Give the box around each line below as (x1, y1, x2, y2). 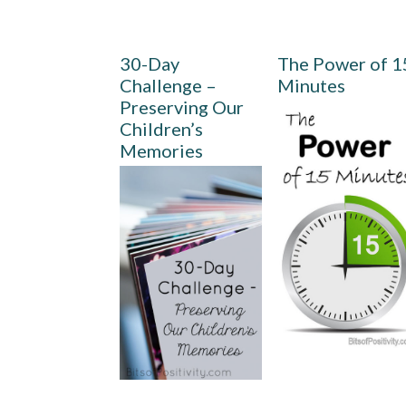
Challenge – (120, 74, 217, 97)
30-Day (120, 53, 179, 75)
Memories (120, 140, 203, 162)
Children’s (120, 118, 203, 140)
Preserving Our (120, 96, 244, 119)
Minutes (277, 74, 346, 97)
